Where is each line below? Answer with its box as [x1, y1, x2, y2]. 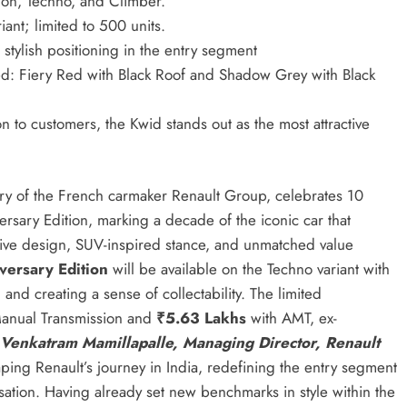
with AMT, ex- [246, 307, 337, 330]
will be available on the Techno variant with [108, 258, 390, 281]
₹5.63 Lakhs [156, 307, 246, 330]
